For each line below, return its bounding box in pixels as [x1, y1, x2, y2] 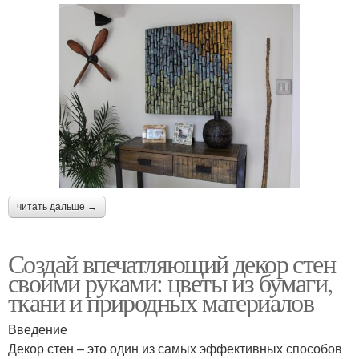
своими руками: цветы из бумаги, [8, 265, 333, 301]
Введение [8, 320, 67, 339]
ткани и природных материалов [8, 284, 314, 320]
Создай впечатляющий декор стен [8, 246, 335, 281]
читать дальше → [17, 201, 97, 213]
